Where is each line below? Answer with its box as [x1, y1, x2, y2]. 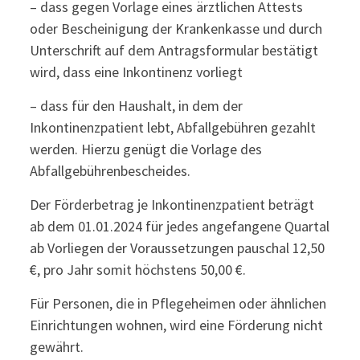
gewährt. [29, 337, 84, 356]
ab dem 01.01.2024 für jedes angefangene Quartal [29, 217, 329, 235]
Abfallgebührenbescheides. [29, 162, 190, 180]
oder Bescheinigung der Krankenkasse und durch [29, 19, 322, 38]
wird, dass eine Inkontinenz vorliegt [29, 63, 243, 81]
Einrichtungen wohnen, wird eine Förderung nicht [29, 316, 323, 334]
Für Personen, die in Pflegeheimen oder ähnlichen [29, 294, 326, 313]
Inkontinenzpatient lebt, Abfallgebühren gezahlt [29, 118, 316, 137]
